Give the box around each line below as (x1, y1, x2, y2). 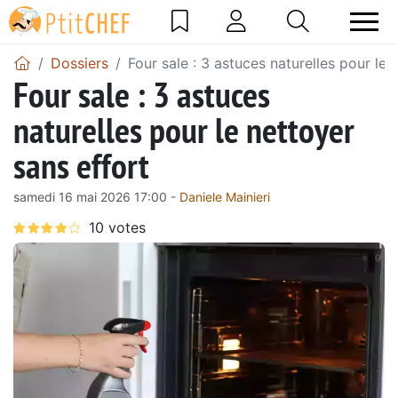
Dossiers (51, 53, 108, 72)
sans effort (13, 141, 149, 188)
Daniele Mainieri (179, 188, 270, 204)
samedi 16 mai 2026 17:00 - (13, 188, 179, 204)
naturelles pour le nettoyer (13, 106, 354, 153)
